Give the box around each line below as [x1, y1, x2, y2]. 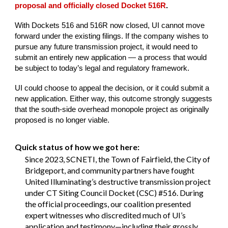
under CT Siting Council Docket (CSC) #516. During [25, 188, 204, 197]
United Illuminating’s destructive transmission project [25, 177, 211, 186]
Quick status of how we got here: [15, 142, 140, 152]
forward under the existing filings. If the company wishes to [15, 32, 209, 40]
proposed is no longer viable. [15, 116, 110, 124]
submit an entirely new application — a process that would [15, 53, 207, 62]
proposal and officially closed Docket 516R [15, 1, 166, 10]
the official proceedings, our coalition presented [25, 199, 191, 209]
